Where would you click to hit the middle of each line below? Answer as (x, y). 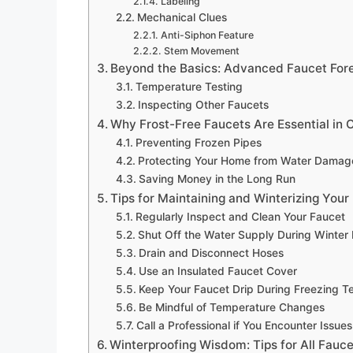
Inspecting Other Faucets (203, 104)
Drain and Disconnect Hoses (211, 253)
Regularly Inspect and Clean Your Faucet (240, 216)
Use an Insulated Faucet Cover (217, 271)
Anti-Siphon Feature (207, 35)
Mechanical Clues (182, 17)
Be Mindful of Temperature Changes (231, 307)
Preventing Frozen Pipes (198, 142)
